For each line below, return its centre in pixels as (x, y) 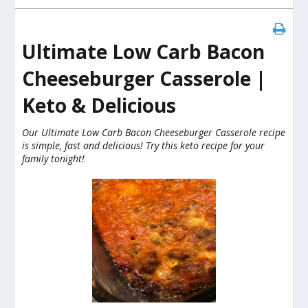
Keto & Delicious (99, 105)
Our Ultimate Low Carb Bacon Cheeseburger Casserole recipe (154, 132)
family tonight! (54, 158)
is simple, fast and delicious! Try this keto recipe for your (144, 145)
